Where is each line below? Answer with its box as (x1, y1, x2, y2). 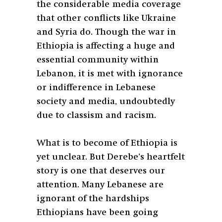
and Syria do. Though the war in (37, 28, 176, 37)
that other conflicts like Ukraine (37, 14, 176, 23)
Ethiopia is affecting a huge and (37, 42, 175, 51)
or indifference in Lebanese (37, 83, 156, 93)
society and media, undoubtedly (37, 97, 175, 107)
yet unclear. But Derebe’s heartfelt (37, 153, 185, 162)
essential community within (37, 55, 159, 65)
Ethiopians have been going (37, 208, 158, 218)
